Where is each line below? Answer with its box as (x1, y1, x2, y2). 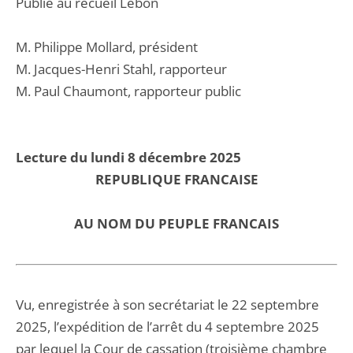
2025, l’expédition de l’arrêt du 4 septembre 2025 (16, 318, 319, 336)
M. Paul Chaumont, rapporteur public (16, 82, 241, 100)
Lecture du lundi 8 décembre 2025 (16, 148, 241, 166)
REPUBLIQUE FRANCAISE (95, 170, 258, 188)
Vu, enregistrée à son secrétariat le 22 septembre (16, 295, 319, 314)
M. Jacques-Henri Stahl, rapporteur (16, 60, 227, 78)
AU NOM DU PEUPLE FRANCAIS (74, 214, 279, 232)
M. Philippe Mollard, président (16, 38, 198, 56)
